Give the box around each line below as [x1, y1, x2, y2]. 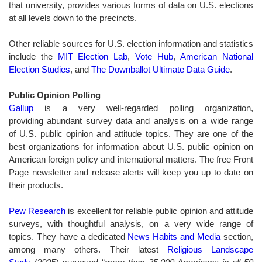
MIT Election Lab [57, 51, 127, 61]
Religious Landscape [167, 244, 254, 254]
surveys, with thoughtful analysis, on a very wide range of [9, 218, 253, 229]
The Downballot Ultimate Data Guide [91, 64, 230, 74]
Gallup [9, 102, 33, 113]
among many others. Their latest [9, 244, 167, 254]
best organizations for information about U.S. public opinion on [9, 141, 253, 151]
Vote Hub [135, 51, 173, 61]
